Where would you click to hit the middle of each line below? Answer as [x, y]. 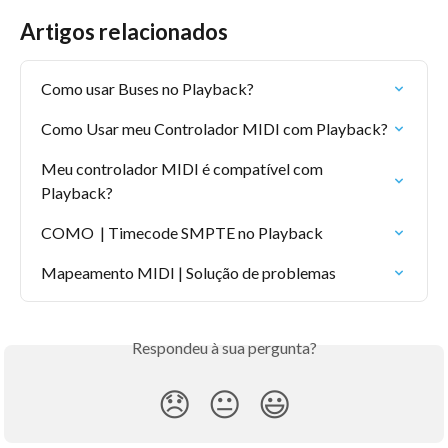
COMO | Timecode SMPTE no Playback [182, 232]
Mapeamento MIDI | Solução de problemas [188, 272]
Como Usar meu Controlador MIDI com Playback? [214, 128]
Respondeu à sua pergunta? [224, 347]
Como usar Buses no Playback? [147, 88]
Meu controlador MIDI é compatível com [183, 168]
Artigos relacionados [124, 31]
